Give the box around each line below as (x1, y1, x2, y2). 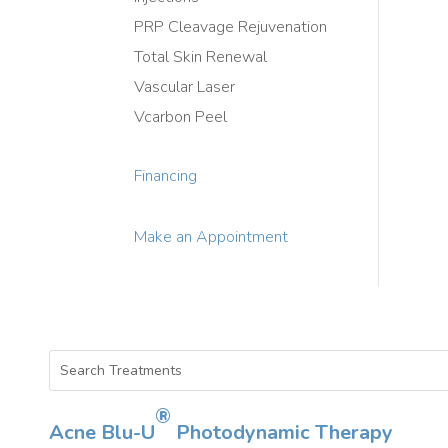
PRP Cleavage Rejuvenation (134, 16, 328, 39)
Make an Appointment (134, 226, 289, 249)
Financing (134, 165, 198, 188)
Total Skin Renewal (134, 46, 268, 69)
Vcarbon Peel (134, 106, 228, 129)
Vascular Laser (134, 76, 236, 99)
